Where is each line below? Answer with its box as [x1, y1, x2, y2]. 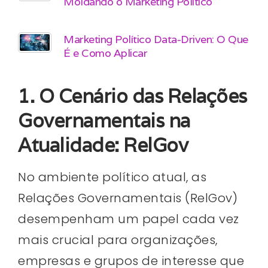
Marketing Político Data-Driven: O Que [63, 32, 248, 46]
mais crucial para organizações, [18, 231, 218, 248]
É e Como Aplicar [63, 45, 147, 60]
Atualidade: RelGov [18, 132, 188, 157]
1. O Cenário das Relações [18, 83, 247, 108]
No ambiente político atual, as [18, 168, 206, 185]
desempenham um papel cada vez [18, 210, 239, 227]
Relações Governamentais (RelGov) [18, 189, 237, 206]
